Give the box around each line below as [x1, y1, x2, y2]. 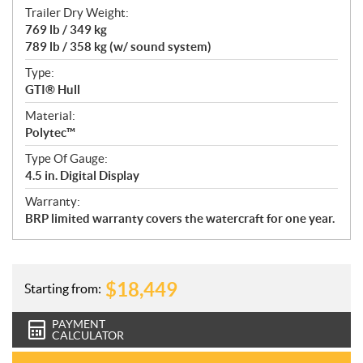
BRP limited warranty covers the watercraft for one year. [25, 211, 335, 226]
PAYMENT [52, 318, 105, 331]
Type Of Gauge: [25, 152, 108, 166]
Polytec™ [25, 126, 75, 140]
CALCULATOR [52, 329, 124, 343]
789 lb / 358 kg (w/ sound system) [25, 40, 211, 54]
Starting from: [24, 280, 101, 296]
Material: [25, 109, 75, 123]
